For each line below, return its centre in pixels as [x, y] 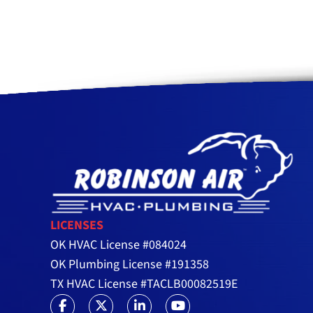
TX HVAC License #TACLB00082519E [144, 284]
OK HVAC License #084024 [118, 245]
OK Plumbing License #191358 [130, 264]
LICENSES [77, 225]
